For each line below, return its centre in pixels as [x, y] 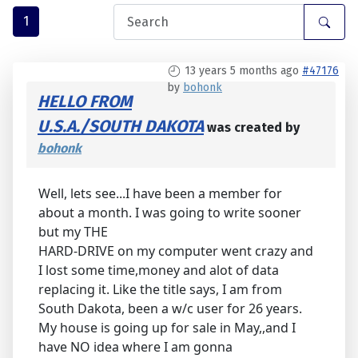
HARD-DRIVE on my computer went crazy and [176, 251]
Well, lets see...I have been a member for [160, 194]
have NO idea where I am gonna [135, 347]
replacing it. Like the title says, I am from [160, 290]
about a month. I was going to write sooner [170, 213]
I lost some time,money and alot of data [159, 270]
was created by [252, 128]
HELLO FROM [85, 102]
